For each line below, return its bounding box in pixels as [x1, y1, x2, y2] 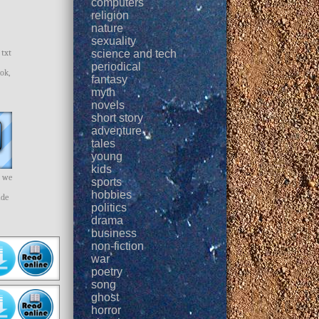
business [91, 227, 137, 239]
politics [91, 202, 127, 214]
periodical [91, 61, 142, 73]
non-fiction [91, 240, 145, 252]
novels [91, 99, 125, 111]
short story [91, 112, 144, 124]
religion [91, 9, 130, 21]
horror [91, 304, 122, 316]
